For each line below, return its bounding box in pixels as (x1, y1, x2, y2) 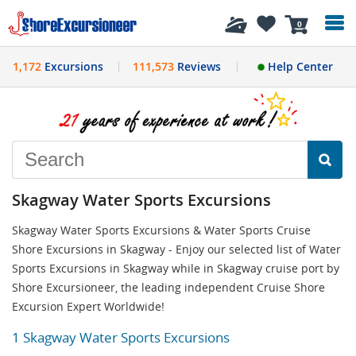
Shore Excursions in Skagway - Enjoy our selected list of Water (12, 241, 341, 257)
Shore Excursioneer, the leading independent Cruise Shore (12, 279, 325, 295)
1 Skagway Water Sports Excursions (12, 327, 230, 346)
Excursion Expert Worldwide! (12, 298, 164, 314)
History (43, 14, 87, 32)
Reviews (173, 59, 221, 74)
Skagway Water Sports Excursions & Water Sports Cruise (12, 222, 311, 238)
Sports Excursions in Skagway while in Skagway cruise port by (12, 260, 339, 276)
